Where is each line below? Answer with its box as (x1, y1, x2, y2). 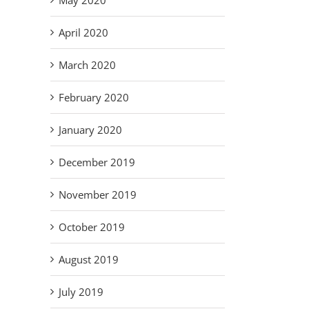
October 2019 (59, 220, 125, 235)
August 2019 (59, 252, 119, 267)
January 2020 (59, 123, 122, 137)
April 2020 (59, 26, 108, 40)
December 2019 (59, 155, 135, 170)
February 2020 (59, 90, 129, 105)
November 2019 (59, 188, 137, 202)
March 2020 (59, 58, 116, 72)
